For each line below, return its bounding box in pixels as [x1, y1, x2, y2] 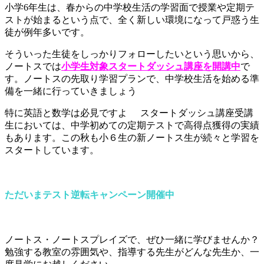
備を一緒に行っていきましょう [5, 85, 137, 96]
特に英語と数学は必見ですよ [5, 107, 127, 118]
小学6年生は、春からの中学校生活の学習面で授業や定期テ [5, 2, 255, 12]
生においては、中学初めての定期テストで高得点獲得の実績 [5, 120, 259, 130]
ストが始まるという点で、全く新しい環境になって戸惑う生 [5, 14, 259, 25]
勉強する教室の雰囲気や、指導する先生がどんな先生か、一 [5, 247, 259, 258]
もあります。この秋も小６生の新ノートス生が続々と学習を [5, 132, 259, 143]
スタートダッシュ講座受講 [140, 107, 253, 118]
